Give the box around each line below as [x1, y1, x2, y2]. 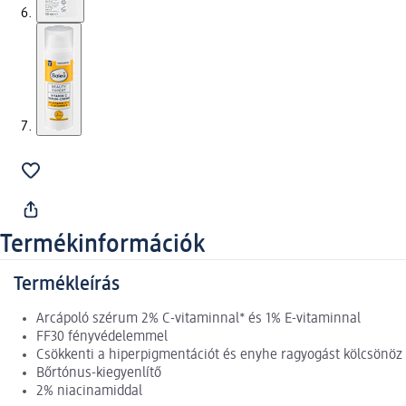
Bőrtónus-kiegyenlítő [36, 366, 161, 382]
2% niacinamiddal [36, 384, 142, 400]
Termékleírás [14, 275, 120, 295]
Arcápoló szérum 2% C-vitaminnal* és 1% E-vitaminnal [36, 312, 361, 327]
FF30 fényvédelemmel [36, 330, 168, 345]
